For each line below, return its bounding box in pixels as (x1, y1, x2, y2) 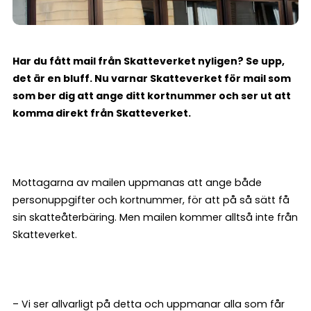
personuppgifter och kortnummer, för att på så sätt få (12, 193, 289, 208)
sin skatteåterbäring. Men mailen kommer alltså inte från (12, 210, 298, 225)
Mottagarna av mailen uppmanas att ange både (12, 176, 262, 190)
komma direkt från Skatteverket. (12, 106, 193, 121)
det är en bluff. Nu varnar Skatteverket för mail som (12, 72, 291, 86)
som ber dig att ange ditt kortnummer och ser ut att (12, 89, 291, 103)
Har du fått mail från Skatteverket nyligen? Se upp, (12, 54, 285, 69)
